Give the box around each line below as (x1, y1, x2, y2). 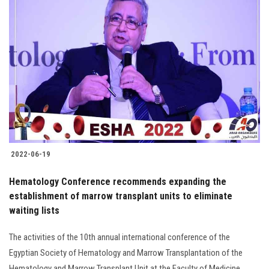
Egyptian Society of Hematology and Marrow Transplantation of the (9, 247, 243, 259)
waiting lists (9, 205, 59, 217)
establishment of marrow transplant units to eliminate (9, 190, 232, 202)
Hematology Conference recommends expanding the (9, 176, 226, 188)
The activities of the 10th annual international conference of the (9, 232, 230, 243)
